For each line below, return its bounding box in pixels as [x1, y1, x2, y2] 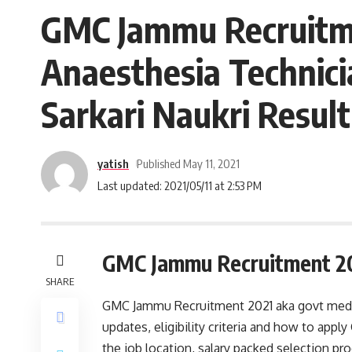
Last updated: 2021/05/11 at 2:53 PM [97, 178, 262, 192]
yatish [97, 156, 129, 170]
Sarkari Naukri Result [41, 92, 350, 136]
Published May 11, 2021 [136, 156, 240, 170]
